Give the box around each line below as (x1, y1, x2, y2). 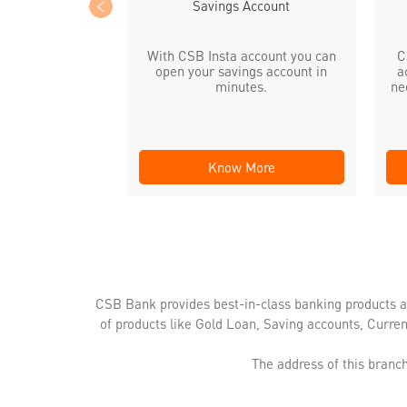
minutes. (215, 76, 267, 95)
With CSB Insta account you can (146, 45, 336, 65)
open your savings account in (155, 61, 327, 80)
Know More (207, 157, 275, 176)
